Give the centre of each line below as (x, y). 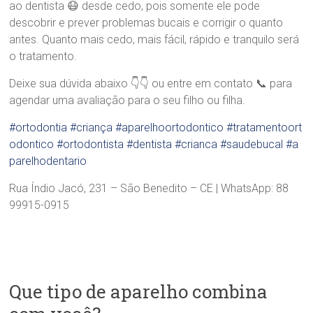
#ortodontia (38, 127)
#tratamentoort (264, 127)
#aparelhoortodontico (170, 127)
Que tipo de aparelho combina (139, 291)
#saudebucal (252, 144)
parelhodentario (48, 161)
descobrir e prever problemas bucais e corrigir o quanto (146, 22)
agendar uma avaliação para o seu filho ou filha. (128, 100)
